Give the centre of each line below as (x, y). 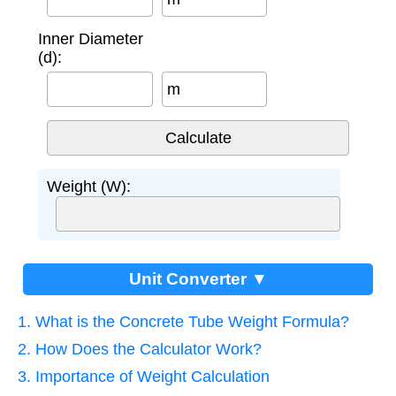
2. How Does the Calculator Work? (140, 350)
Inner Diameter (91, 39)
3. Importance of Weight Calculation (144, 377)
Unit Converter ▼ (198, 279)
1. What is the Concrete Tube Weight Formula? (183, 322)
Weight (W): (89, 187)
